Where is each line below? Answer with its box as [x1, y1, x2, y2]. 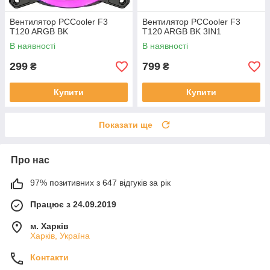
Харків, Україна [30, 231, 90, 241]
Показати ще [99, 120, 152, 130]
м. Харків [30, 221, 69, 231]
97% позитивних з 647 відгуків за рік [30, 178, 171, 188]
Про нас [11, 155, 49, 166]
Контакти [30, 253, 69, 263]
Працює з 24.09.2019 [30, 199, 116, 210]
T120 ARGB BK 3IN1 [142, 27, 221, 37]
